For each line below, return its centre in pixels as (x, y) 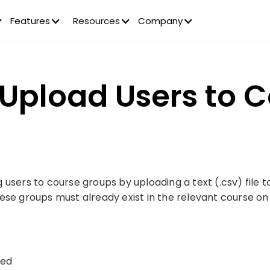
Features (30, 21)
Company (160, 21)
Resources (96, 21)
